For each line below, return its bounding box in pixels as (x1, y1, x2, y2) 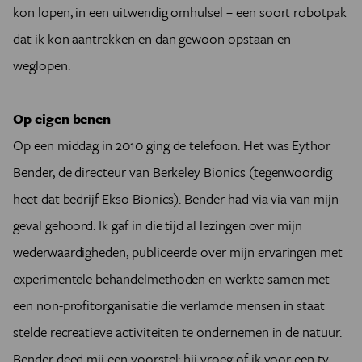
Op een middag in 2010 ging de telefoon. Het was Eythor (13, 135, 331, 156)
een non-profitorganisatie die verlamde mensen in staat (13, 295, 326, 316)
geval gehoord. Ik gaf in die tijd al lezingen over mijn (13, 215, 303, 236)
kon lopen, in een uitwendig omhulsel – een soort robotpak (13, 2, 347, 23)
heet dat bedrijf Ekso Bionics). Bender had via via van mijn (13, 188, 339, 209)
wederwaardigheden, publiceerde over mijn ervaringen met (13, 242, 343, 263)
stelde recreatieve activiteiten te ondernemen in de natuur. (13, 322, 342, 343)
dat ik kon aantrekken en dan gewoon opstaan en (13, 28, 291, 49)
